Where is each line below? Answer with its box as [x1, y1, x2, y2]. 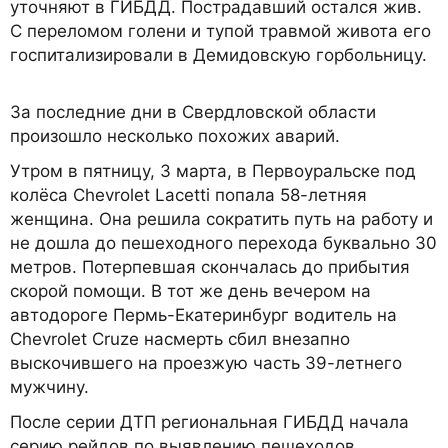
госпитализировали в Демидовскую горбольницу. [10, 45, 427, 66]
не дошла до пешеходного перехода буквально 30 [10, 233, 437, 254]
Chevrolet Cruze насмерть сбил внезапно [10, 329, 350, 350]
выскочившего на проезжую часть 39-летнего [10, 353, 402, 374]
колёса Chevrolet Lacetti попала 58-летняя [10, 185, 367, 206]
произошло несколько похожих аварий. [10, 126, 340, 147]
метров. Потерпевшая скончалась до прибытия [10, 257, 410, 278]
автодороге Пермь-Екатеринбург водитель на [10, 305, 397, 326]
